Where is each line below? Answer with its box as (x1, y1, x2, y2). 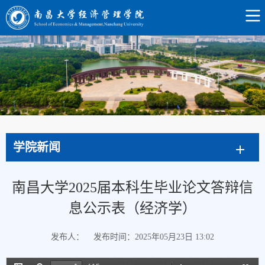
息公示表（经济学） (69, 201, 196, 216)
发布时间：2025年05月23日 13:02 (93, 232, 214, 242)
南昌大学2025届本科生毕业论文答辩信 (12, 180, 253, 196)
